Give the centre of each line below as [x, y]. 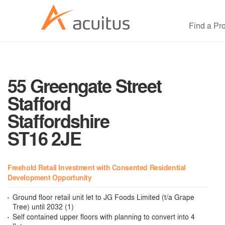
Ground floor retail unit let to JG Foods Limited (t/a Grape [103, 197]
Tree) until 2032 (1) [43, 206]
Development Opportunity [50, 178]
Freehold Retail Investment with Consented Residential [97, 167]
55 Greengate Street [85, 86]
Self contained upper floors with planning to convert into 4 [104, 216]
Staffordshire [58, 121]
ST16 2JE [44, 139]
